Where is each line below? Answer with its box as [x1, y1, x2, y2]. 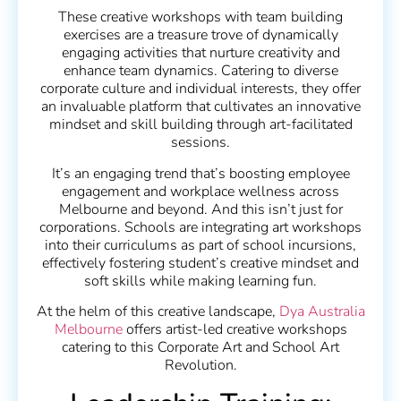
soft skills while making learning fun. [84, 270, 317, 291]
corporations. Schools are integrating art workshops [39, 217, 362, 237]
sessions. [171, 132, 230, 153]
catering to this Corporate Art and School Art [62, 337, 339, 358]
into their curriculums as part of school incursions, [45, 235, 356, 255]
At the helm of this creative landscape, [36, 302, 279, 322]
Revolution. [164, 355, 237, 376]
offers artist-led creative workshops [122, 320, 347, 340]
